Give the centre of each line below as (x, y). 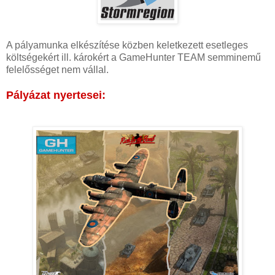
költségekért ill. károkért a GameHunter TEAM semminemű (134, 57)
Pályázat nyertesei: (56, 95)
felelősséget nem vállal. (57, 69)
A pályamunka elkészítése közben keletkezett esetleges (127, 45)
